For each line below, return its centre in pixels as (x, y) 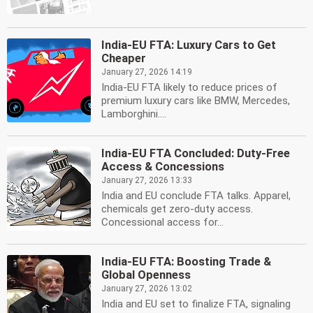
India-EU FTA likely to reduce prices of (189, 87)
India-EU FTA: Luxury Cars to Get (189, 45)
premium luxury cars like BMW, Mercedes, (196, 101)
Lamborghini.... (134, 114)
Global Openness (146, 275)
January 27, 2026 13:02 (147, 289)
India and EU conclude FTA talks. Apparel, (196, 196)
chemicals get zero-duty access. (177, 209)
